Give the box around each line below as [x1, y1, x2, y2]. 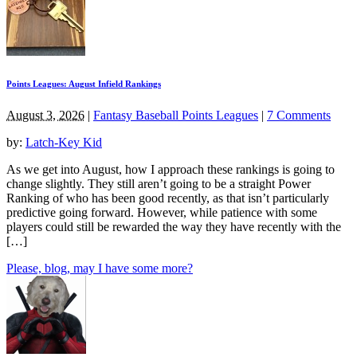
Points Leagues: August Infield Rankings [6, 78, 161, 88]
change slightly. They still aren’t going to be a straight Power [6, 176, 311, 190]
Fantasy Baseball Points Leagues [93, 108, 258, 122]
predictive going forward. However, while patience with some [6, 205, 317, 219]
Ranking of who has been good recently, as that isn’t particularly [6, 190, 329, 205]
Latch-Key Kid [25, 135, 102, 149]
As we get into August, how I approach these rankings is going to [6, 162, 335, 176]
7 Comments [267, 108, 331, 122]
